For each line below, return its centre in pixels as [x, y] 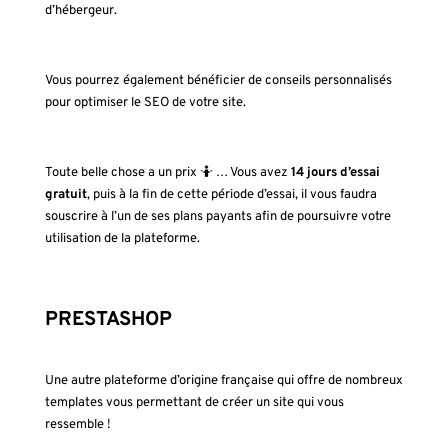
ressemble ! [77, 425]
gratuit [65, 195]
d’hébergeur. [80, 11]
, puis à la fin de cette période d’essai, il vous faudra [231, 195]
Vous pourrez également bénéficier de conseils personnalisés [218, 81]
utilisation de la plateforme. [122, 239]
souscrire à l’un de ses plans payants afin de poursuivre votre [217, 217]
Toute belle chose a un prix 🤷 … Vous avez [167, 173]
